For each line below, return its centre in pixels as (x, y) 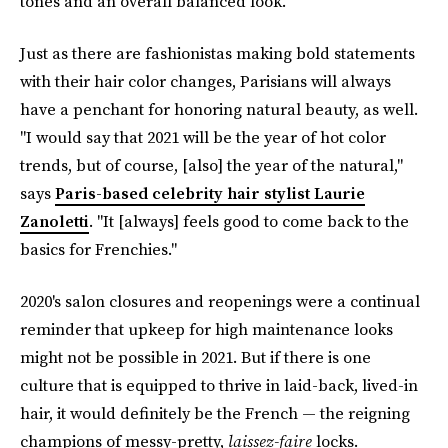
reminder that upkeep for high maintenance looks (206, 329)
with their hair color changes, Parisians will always (205, 81)
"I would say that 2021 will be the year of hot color (203, 137)
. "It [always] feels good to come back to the (249, 221)
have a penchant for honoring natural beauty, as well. (219, 109)
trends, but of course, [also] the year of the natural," (211, 165)
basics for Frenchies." (98, 249)
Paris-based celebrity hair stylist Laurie (210, 193)
